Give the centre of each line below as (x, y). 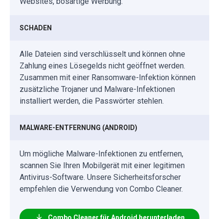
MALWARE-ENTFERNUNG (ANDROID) (78, 128)
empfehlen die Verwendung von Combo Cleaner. (101, 189)
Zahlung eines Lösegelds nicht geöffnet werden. (102, 66)
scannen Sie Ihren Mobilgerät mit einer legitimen (102, 166)
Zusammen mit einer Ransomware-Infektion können (108, 78)
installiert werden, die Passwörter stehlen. (92, 101)
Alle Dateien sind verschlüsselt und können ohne (102, 54)
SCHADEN (36, 28)
